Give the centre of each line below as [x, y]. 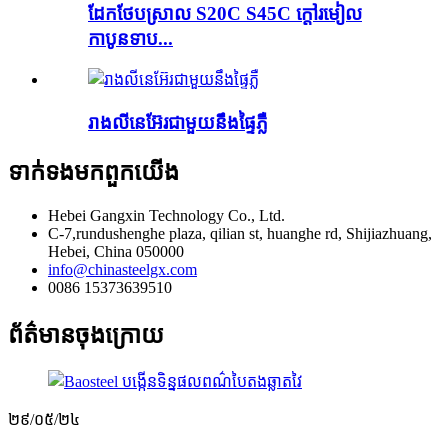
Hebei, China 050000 [116, 251]
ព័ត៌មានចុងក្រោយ [86, 334]
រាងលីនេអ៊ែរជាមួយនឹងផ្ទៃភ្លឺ [178, 123]
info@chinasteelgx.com [122, 269]
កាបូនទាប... [130, 38]
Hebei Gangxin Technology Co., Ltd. [166, 215]
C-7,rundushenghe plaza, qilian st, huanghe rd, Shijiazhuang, [240, 233]
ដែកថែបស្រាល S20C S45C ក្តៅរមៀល [225, 13]
